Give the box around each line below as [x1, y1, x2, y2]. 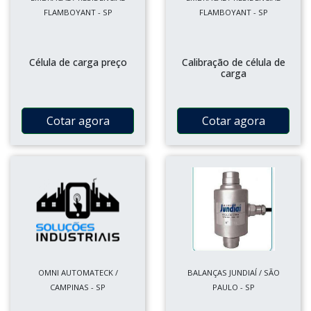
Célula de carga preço [28, 56, 127, 69]
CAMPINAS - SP [50, 282, 106, 292]
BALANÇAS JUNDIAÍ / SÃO [187, 267, 280, 278]
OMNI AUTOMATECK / [37, 267, 118, 278]
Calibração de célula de [181, 56, 285, 69]
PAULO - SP [212, 282, 255, 292]
